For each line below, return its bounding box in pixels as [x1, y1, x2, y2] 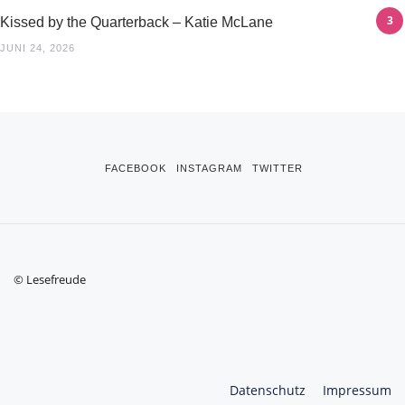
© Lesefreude [14, 271, 86, 287]
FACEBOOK [105, 163, 166, 174]
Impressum [323, 381, 391, 399]
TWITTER [252, 163, 303, 174]
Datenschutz [230, 381, 306, 399]
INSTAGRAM [176, 163, 242, 174]
